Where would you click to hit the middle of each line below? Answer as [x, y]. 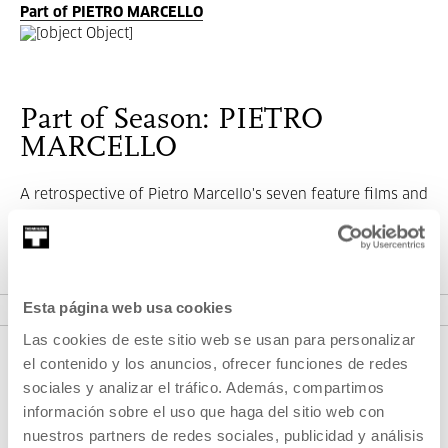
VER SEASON [56, 287]
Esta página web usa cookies [127, 307]
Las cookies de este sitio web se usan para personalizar [219, 338]
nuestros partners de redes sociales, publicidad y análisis [223, 434]
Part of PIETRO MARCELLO [111, 13]
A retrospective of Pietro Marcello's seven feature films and [224, 195]
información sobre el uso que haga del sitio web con [204, 410]
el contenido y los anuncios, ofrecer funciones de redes [216, 362]
